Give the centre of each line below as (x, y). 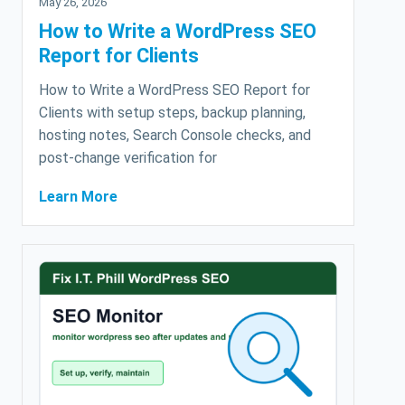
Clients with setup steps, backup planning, (172, 113)
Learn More (78, 197)
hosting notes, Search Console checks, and (175, 136)
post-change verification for (128, 158)
